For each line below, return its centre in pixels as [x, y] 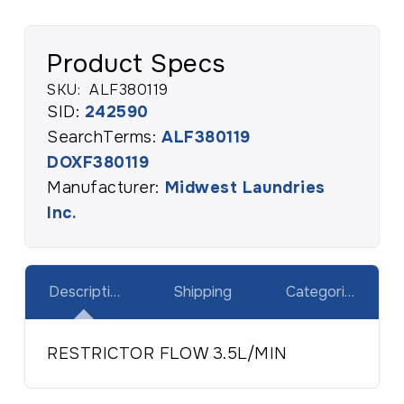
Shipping [202, 292]
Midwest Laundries [245, 188]
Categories [323, 292]
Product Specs [137, 64]
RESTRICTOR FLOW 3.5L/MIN [167, 354]
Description [87, 292]
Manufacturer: [106, 188]
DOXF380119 [98, 162]
